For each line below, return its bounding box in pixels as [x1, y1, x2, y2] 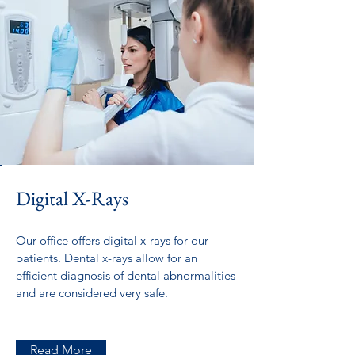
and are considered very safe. [16, 285, 168, 300]
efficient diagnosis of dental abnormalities [16, 268, 235, 283]
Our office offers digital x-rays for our [16, 233, 208, 248]
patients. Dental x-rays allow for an [16, 250, 197, 265]
